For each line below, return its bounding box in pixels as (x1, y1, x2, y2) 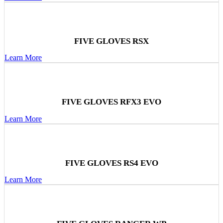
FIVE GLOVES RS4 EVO (65, 158, 158, 168)
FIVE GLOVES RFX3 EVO (62, 97, 161, 107)
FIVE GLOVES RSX (74, 36, 149, 46)
